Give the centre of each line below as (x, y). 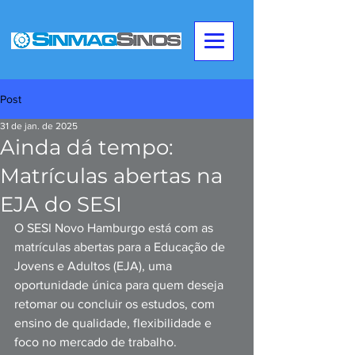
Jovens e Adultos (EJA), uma (95, 266)
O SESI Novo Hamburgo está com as (115, 228)
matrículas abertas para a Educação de (121, 247)
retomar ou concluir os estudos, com (116, 304)
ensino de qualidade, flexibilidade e (115, 323)
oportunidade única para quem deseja (120, 285)
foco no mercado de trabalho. (97, 342)
